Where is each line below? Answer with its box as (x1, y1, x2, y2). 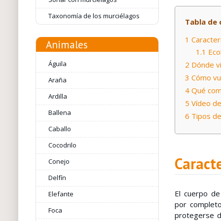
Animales (45, 38, 88, 51)
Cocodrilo (48, 141, 76, 149)
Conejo (48, 157, 70, 166)
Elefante (48, 189, 74, 198)
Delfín (48, 173, 66, 182)
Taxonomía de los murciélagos (48, 11, 140, 20)
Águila (48, 59, 67, 68)
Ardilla (48, 92, 67, 101)
